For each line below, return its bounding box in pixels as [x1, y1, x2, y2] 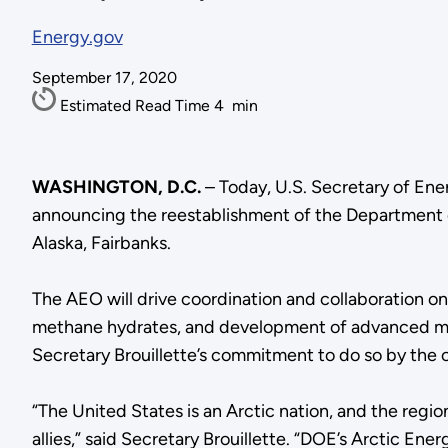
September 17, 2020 [31, 68, 177, 88]
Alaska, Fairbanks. [31, 231, 171, 254]
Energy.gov [31, 26, 123, 49]
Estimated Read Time [59, 96, 214, 116]
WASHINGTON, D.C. [31, 175, 205, 198]
